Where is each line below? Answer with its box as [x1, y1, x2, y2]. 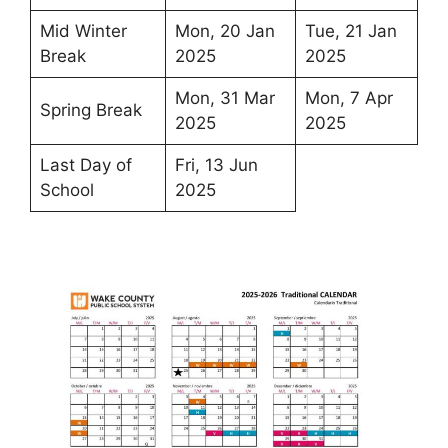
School [39, 179, 94, 200]
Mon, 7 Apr [304, 87, 393, 108]
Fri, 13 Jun [174, 154, 258, 175]
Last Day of [39, 154, 132, 175]
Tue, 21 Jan [304, 20, 397, 41]
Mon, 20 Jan [174, 20, 275, 41]
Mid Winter [39, 20, 127, 41]
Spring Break [39, 99, 142, 120]
